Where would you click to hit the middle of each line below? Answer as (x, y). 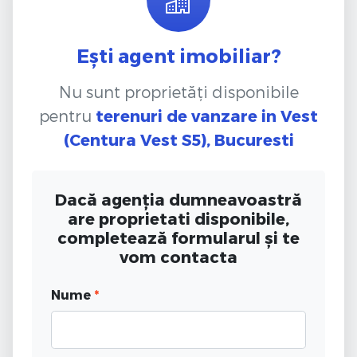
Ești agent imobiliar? (178, 55)
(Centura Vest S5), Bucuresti (178, 139)
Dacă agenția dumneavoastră (178, 199)
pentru (67, 115)
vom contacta (178, 256)
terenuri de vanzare (177, 115)
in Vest (290, 115)
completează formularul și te (178, 237)
